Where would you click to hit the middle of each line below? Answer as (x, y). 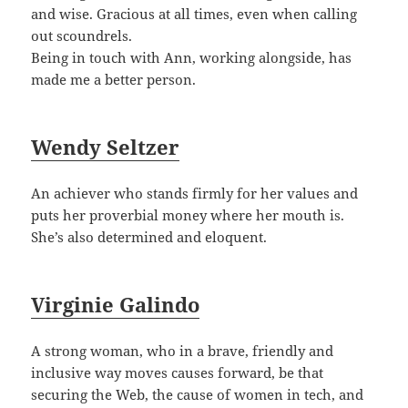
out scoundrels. (82, 36)
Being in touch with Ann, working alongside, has (192, 58)
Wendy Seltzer (106, 147)
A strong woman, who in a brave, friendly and (183, 351)
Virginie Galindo (116, 305)
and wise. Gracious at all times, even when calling (194, 14)
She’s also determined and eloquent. (149, 237)
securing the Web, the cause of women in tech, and (198, 395)
